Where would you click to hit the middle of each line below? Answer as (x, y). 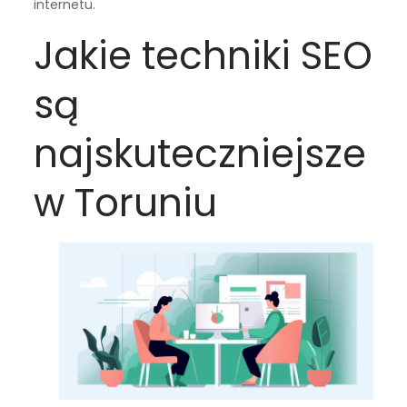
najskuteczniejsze (200, 154)
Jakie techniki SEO (203, 55)
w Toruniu (126, 203)
